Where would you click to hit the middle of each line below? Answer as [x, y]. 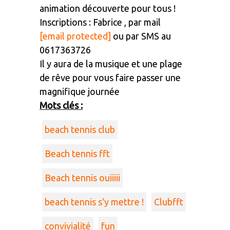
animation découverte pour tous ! [108, 8]
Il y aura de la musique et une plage [111, 63]
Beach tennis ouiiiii [83, 177]
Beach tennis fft [78, 153]
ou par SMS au [141, 36]
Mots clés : [61, 105]
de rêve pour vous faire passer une [110, 77]
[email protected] [75, 36]
